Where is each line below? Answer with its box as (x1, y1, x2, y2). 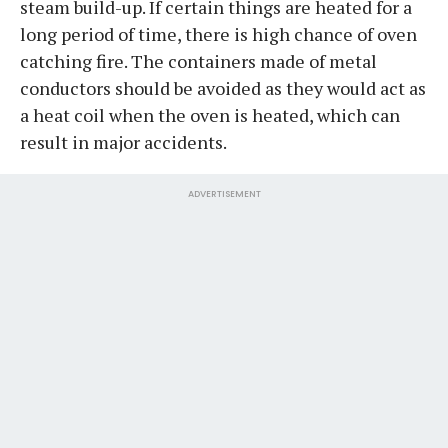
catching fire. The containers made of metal (20, 48, 377, 73)
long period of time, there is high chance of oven (20, 21, 417, 46)
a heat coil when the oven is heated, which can (20, 102, 400, 127)
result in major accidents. (20, 129, 227, 154)
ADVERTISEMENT (187, 187, 261, 200)
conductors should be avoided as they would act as (20, 75, 426, 100)
